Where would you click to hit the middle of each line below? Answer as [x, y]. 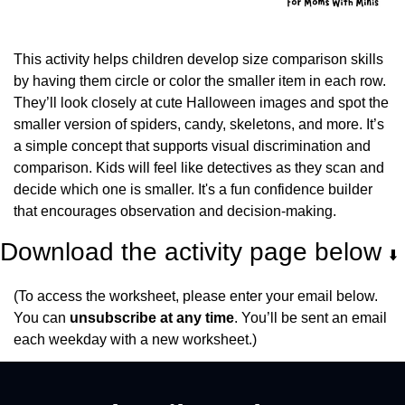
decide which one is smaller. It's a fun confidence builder [193, 189]
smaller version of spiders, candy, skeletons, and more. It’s [199, 124]
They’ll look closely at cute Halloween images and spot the [201, 102]
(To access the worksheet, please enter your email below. [196, 296]
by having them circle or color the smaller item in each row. [200, 80]
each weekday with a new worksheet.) [135, 339]
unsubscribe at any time [152, 317]
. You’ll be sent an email [311, 317]
